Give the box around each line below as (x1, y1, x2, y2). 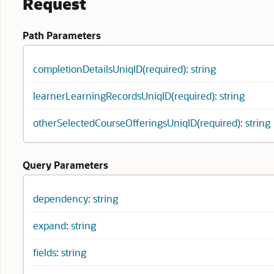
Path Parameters (23, 29, 101, 42)
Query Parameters (23, 158, 108, 171)
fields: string (33, 246, 86, 259)
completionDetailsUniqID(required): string (33, 62, 216, 75)
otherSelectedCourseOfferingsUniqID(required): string (33, 116, 270, 129)
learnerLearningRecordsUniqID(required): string (33, 89, 245, 102)
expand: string (33, 219, 96, 232)
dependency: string (33, 192, 118, 205)
